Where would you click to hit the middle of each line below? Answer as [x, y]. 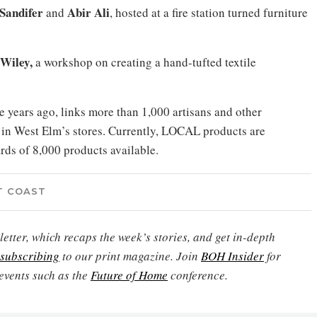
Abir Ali [88, 12]
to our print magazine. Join [130, 256]
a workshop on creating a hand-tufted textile [144, 62]
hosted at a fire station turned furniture [212, 12]
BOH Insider [232, 256]
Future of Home [129, 275]
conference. [198, 275]
